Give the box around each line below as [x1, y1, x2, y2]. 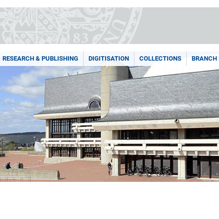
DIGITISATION [88, 55, 129, 62]
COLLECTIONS [139, 55, 181, 62]
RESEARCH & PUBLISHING [2, 55, 78, 62]
